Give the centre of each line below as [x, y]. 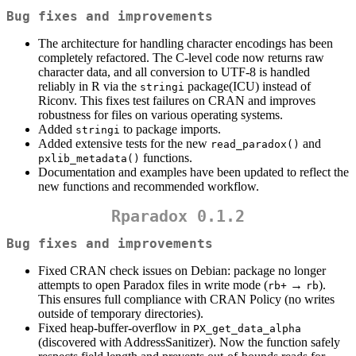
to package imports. [170, 129]
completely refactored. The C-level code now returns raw [181, 57]
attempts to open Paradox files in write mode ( [153, 284]
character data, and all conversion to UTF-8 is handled [174, 72]
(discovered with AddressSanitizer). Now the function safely [189, 342]
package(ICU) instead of [248, 86]
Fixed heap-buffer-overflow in [116, 327]
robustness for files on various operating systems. [161, 114]
